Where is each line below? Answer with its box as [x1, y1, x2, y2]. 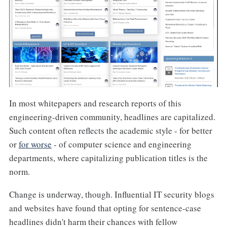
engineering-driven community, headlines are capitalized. [9, 111, 215, 123]
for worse [18, 138, 52, 150]
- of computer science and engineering [51, 138, 192, 150]
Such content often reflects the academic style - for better [9, 125, 212, 137]
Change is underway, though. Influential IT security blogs [9, 188, 214, 200]
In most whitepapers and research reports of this [9, 97, 181, 109]
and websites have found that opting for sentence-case [9, 202, 201, 214]
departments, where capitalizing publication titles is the [9, 152, 208, 164]
